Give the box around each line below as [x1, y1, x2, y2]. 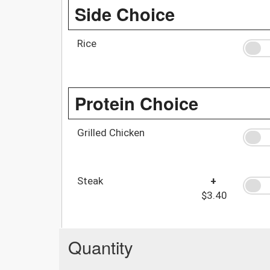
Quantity [68, 234, 133, 259]
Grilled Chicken [77, 126, 145, 139]
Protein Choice [75, 90, 198, 116]
